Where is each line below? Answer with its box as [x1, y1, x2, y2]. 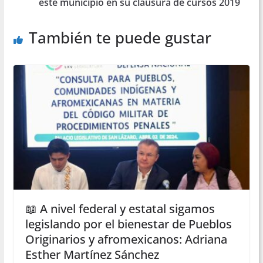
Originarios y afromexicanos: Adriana [25, 231, 227, 247]
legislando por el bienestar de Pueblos [25, 215, 232, 232]
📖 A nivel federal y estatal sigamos [25, 200, 215, 217]
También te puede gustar [28, 27, 211, 49]
